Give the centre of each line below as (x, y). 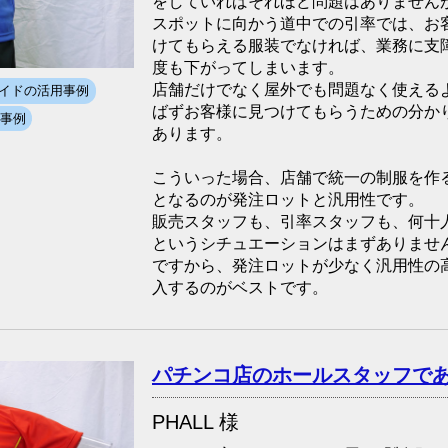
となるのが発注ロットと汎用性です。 (288, 199)
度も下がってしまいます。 (248, 67)
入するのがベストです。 (240, 287)
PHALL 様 (195, 421)
